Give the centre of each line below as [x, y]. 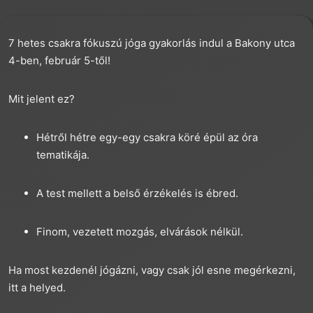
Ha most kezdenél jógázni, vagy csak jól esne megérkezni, [152, 270]
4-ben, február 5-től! [61, 60]
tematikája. [63, 154]
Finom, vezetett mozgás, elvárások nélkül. [141, 231]
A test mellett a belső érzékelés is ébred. [137, 193]
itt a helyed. [38, 287]
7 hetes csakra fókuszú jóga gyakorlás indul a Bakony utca [152, 43]
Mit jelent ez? [42, 99]
